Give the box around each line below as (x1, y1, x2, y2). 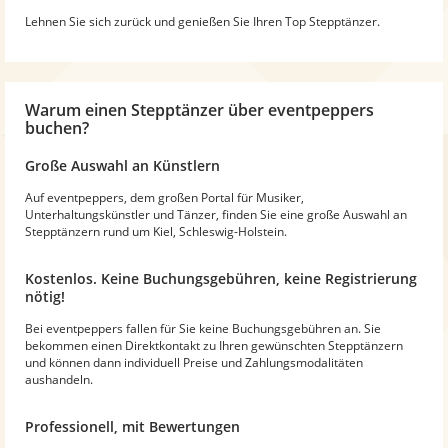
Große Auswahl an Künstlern (25, 155, 220, 175)
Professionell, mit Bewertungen (25, 416, 240, 436)
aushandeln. (25, 370, 93, 388)
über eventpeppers (224, 98, 374, 121)
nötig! (25, 286, 65, 306)
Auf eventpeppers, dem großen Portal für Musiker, (25, 188, 304, 206)
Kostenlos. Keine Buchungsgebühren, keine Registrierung (25, 268, 417, 288)
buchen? (25, 116, 89, 139)
